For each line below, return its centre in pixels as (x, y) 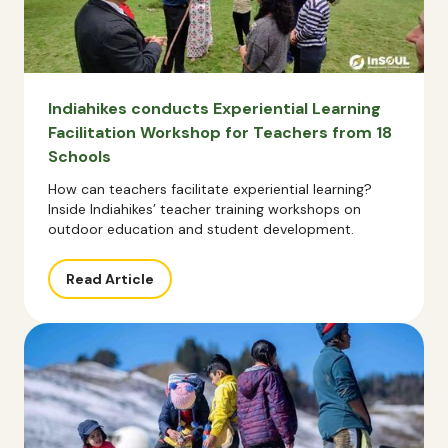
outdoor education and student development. (201, 229)
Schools (79, 156)
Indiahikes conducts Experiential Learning (214, 108)
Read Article (110, 279)
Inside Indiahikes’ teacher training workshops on (204, 209)
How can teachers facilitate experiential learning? (210, 189)
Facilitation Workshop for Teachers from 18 (220, 132)
